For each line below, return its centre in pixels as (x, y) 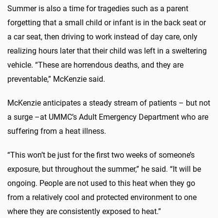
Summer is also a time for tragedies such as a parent (98, 8)
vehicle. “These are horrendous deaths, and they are (95, 65)
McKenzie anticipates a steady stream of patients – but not (109, 103)
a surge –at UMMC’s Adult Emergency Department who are (108, 117)
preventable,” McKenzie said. (56, 79)
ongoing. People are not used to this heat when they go (101, 183)
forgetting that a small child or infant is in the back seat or (107, 22)
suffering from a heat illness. (57, 131)
